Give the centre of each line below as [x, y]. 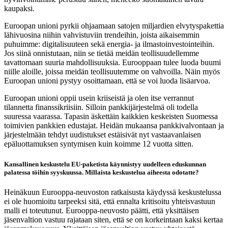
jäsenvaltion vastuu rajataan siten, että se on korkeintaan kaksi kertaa [113, 219]
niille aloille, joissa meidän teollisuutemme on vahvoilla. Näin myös [112, 72]
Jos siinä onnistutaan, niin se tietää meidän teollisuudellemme [102, 53]
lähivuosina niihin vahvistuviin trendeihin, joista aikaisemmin [102, 35]
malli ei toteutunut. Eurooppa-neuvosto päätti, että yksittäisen [102, 210]
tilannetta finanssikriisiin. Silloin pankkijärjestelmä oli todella [101, 107]
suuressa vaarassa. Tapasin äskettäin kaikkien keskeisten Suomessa [111, 117]
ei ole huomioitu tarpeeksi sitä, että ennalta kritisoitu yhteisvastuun [110, 201]
